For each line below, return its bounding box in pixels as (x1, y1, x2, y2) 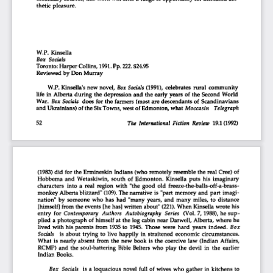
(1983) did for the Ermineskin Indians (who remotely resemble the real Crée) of (37, 167, 241, 174)
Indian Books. (38, 249, 77, 257)
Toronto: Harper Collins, (36, 61, 98, 68)
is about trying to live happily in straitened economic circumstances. (55, 229, 243, 236)
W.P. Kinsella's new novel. (48, 82, 115, 90)
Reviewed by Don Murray (36, 68, 105, 75)
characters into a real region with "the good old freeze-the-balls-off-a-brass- (37, 181, 239, 188)
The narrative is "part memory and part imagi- (118, 188, 240, 195)
